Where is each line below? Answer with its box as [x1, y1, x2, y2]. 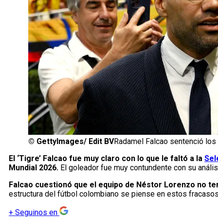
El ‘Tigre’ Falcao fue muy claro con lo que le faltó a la [9, 154, 204, 163]
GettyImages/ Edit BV [36, 137, 114, 146]
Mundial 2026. [9, 163, 58, 173]
